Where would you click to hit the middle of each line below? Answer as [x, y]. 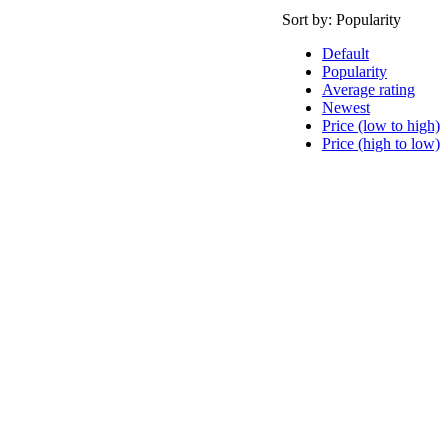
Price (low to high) [381, 125]
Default [345, 53]
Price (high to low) [381, 143]
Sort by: [309, 19]
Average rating [368, 89]
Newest [346, 107]
